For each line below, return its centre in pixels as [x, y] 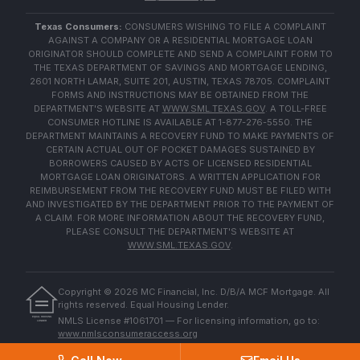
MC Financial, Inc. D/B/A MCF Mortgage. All [234, 292]
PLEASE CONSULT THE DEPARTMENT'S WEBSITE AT [180, 231]
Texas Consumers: [78, 27]
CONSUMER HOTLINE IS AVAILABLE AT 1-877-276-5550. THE [180, 122]
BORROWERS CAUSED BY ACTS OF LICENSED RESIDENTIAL [180, 163]
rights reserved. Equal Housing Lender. [143, 305]
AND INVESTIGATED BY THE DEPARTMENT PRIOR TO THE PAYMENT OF [180, 204]
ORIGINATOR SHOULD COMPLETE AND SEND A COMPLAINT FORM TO [180, 54]
